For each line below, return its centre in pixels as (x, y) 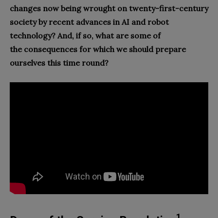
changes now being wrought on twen (79, 8)
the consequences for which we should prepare (98, 49)
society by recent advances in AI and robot (89, 22)
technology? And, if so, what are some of (85, 36)
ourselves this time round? (59, 63)
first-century (184, 8)
